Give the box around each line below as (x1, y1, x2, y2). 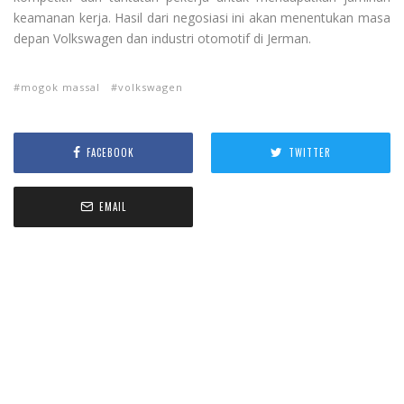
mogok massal (21, 79, 100, 94)
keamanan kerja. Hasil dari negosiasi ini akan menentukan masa (14, 8, 390, 26)
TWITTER (289, 145, 331, 161)
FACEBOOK (86, 145, 134, 161)
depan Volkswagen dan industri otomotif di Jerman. (14, 29, 311, 47)
